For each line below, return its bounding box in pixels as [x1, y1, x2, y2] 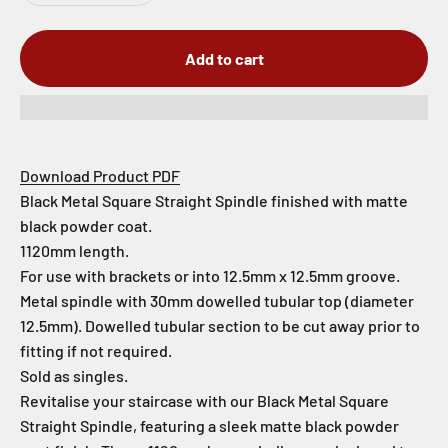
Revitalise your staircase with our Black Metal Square [20, 391, 389, 411]
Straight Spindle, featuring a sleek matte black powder [20, 416, 399, 436]
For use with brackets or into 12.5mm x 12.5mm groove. [20, 266, 400, 286]
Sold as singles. [20, 366, 128, 386]
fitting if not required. [20, 341, 172, 361]
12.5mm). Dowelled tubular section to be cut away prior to [20, 316, 420, 336]
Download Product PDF [20, 166, 180, 186]
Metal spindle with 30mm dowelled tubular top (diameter [20, 291, 414, 311]
